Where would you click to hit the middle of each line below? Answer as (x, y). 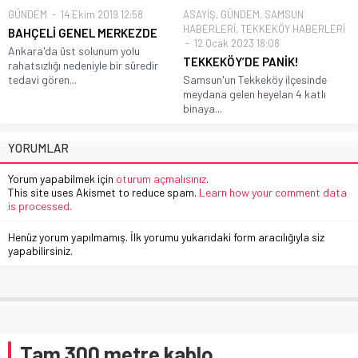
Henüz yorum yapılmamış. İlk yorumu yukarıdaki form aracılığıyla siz (166, 237)
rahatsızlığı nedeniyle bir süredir (83, 65)
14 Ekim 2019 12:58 (101, 14)
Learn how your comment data (273, 192)
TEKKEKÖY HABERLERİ (293, 28)
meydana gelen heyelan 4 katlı (255, 93)
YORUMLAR (38, 147)
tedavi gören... (42, 79)
